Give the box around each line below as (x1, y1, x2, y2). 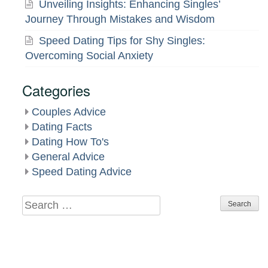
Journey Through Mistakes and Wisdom (25, 13, 215, 26)
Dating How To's (32, 136, 109, 148)
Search (22, 196, 58, 209)
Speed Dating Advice (32, 166, 132, 178)
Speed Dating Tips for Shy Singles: (39, 35, 206, 47)
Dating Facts (32, 121, 93, 133)
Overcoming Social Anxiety (25, 50, 154, 62)
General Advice (32, 151, 105, 163)
